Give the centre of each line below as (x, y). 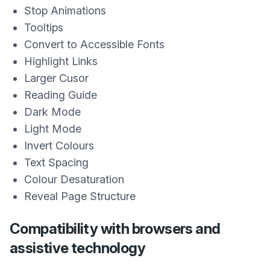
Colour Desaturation (74, 179)
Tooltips (44, 27)
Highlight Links (61, 61)
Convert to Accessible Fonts (94, 44)
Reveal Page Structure (80, 196)
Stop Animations (65, 11)
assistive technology (77, 248)
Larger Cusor (56, 78)
